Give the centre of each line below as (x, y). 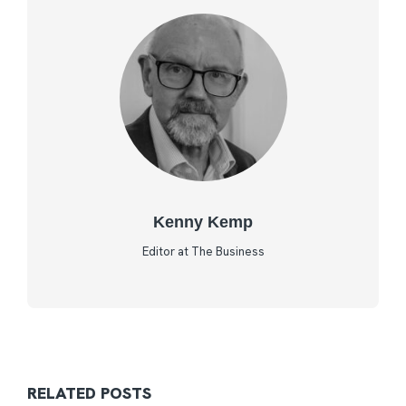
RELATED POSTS (89, 392)
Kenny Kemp (203, 222)
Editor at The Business (203, 251)
